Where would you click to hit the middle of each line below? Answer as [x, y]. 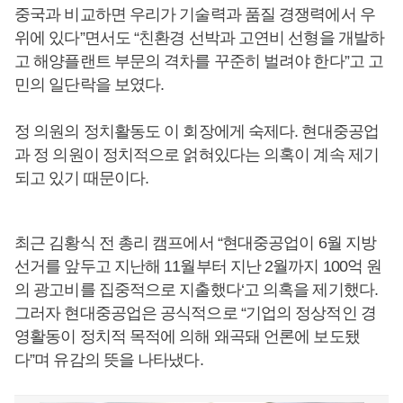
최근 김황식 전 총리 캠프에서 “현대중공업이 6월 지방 [196, 243]
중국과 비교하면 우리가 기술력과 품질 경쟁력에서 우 [195, 14]
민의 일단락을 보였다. [90, 85]
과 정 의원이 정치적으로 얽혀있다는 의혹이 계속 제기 [197, 155]
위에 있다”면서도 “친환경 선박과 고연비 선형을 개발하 [199, 38]
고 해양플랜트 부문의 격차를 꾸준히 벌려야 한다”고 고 [199, 61]
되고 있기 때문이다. [82, 178]
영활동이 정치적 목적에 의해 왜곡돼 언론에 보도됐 [187, 336]
